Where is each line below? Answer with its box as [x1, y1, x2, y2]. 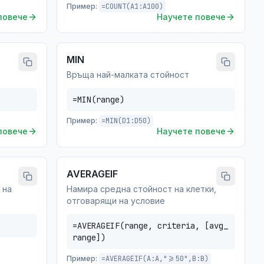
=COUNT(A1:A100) [101, 2, 163, 11]
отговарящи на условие [67, 196, 165, 206]
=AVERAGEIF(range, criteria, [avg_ [72, 220, 228, 231]
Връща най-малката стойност [67, 70, 189, 80]
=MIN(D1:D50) [101, 116, 151, 126]
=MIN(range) [72, 94, 124, 105]
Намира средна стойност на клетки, [67, 184, 216, 194]
